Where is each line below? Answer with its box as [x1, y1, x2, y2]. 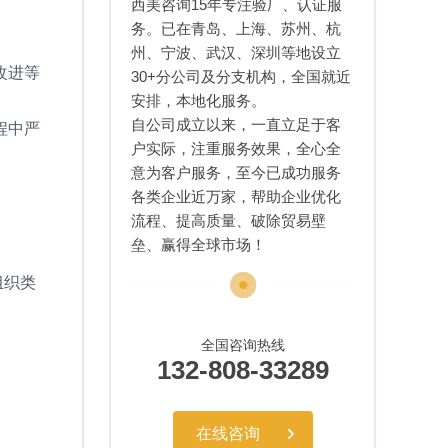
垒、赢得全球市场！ [131, 235, 267, 253]
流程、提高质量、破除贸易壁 [131, 211, 327, 229]
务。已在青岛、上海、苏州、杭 [131, 19, 342, 37]
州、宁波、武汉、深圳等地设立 [131, 43, 342, 61]
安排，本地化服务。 [131, 91, 267, 109]
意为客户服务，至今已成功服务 [131, 163, 342, 181]
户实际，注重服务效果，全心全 [131, 139, 342, 157]
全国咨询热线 [200, 336, 285, 353]
